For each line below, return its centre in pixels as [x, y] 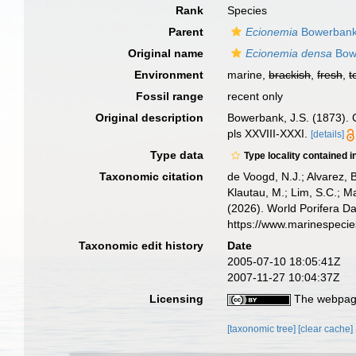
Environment [169, 75]
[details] [328, 134]
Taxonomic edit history [141, 246]
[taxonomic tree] [263, 329]
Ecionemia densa [289, 53]
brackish [290, 75]
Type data [177, 155]
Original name [166, 53]
